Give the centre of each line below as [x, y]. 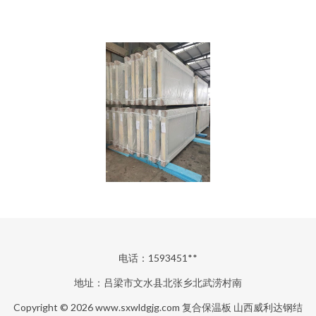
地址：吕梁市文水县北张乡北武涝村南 [158, 282]
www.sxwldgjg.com [138, 307]
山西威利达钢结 [268, 307]
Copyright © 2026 [54, 307]
